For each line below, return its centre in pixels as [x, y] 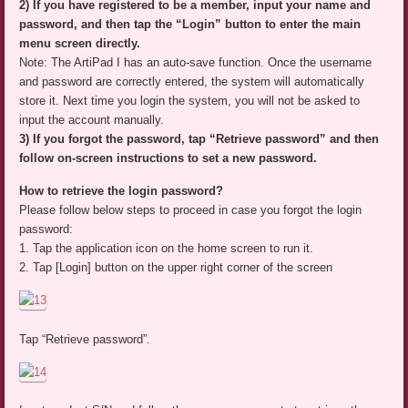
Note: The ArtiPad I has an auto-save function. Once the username [196, 63]
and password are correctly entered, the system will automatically [192, 82]
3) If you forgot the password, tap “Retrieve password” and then [199, 139]
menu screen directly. [80, 44]
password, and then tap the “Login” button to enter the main [190, 25]
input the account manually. [92, 120]
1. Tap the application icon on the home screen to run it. [167, 249]
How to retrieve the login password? [122, 191]
